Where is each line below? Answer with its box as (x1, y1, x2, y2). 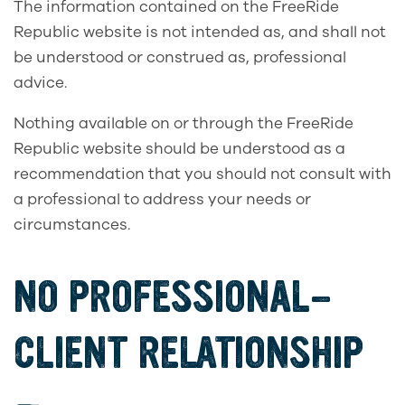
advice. (14, 71, 71, 93)
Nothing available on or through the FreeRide (14, 112, 353, 134)
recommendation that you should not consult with (14, 163, 391, 184)
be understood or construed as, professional (14, 46, 346, 68)
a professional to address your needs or (14, 188, 311, 210)
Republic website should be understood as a (14, 137, 345, 159)
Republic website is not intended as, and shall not (14, 21, 386, 42)
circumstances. (14, 213, 134, 235)
